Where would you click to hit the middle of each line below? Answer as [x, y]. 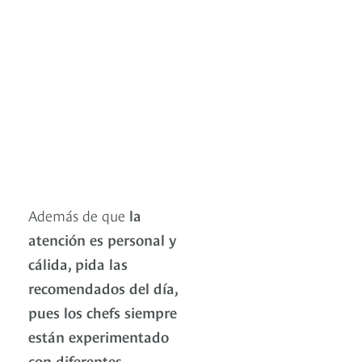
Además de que [79, 214]
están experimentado [99, 335]
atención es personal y [102, 238]
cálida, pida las [78, 263]
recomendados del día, [103, 287]
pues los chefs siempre [103, 311]
